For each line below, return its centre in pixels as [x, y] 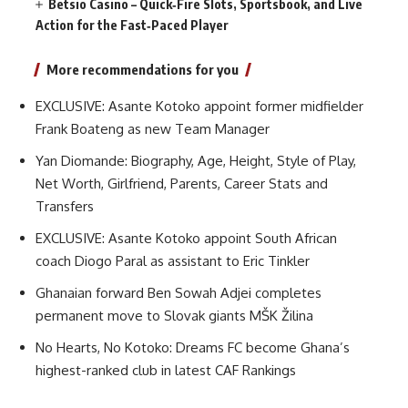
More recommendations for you [143, 69]
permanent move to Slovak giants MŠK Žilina [174, 315]
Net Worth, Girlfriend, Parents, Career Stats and [182, 183]
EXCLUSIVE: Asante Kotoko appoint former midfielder [199, 106]
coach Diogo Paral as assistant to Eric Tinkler [173, 260]
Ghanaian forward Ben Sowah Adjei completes [178, 292]
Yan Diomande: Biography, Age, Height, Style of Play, [196, 160]
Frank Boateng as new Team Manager [153, 128]
